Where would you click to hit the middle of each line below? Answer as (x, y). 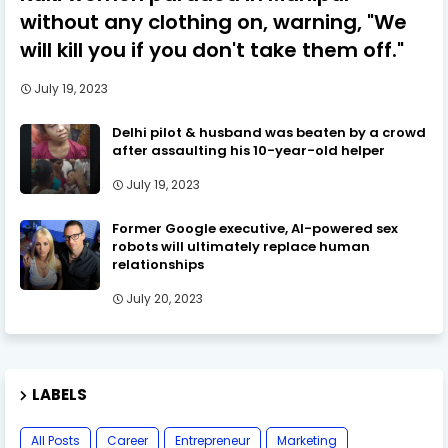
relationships (158, 264)
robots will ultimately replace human (241, 246)
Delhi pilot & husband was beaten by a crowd (269, 132)
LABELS (59, 394)
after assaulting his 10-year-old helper (248, 150)
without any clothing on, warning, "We (213, 21)
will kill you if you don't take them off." (212, 49)
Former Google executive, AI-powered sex (255, 228)
